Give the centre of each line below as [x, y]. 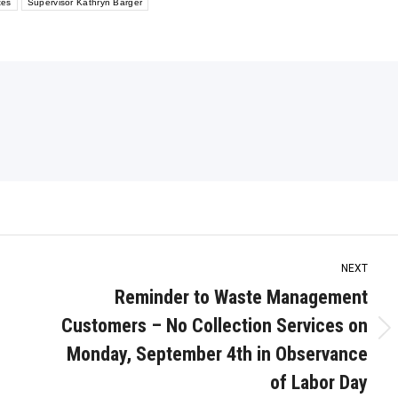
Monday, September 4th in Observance [217, 354]
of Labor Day [319, 382]
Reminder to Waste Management [241, 297]
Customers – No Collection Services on [215, 326]
